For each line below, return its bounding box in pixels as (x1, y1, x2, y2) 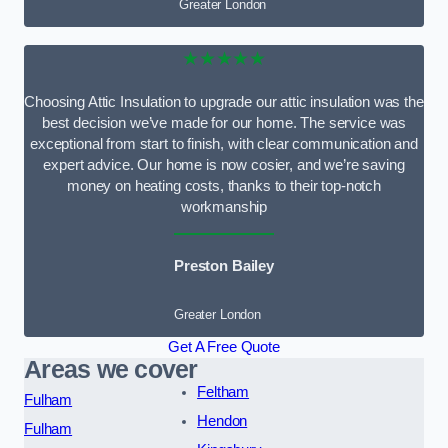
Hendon (197, 412, 248, 429)
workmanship (180, 199, 268, 216)
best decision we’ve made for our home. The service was (41, 115, 407, 132)
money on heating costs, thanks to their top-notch (67, 178, 381, 195)
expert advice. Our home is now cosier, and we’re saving (43, 157, 405, 174)
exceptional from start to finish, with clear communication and (30, 136, 418, 153)
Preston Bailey (174, 258, 274, 275)
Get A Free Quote (168, 338, 280, 355)
